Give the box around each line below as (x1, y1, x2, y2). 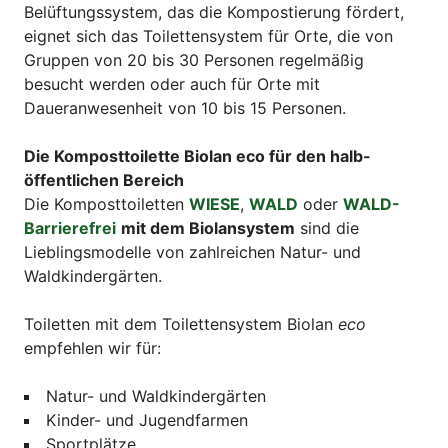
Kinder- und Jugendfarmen (46, 410, 248, 431)
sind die (295, 218, 359, 239)
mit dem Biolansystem (121, 218, 295, 239)
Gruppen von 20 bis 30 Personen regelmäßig (24, 50, 364, 71)
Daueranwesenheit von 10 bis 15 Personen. (24, 98, 346, 119)
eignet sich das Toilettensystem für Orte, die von (24, 26, 393, 47)
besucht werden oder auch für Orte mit (24, 74, 320, 95)
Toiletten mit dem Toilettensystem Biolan (24, 314, 338, 335)
